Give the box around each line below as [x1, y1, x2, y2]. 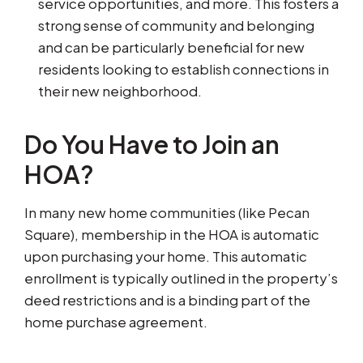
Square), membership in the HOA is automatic [24, 225, 319, 244]
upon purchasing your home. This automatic [24, 247, 307, 266]
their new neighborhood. [38, 82, 202, 100]
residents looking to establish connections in [38, 60, 329, 79]
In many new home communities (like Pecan [24, 203, 310, 222]
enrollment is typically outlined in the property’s [24, 269, 338, 288]
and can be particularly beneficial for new [38, 38, 305, 57]
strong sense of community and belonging [38, 16, 314, 35]
